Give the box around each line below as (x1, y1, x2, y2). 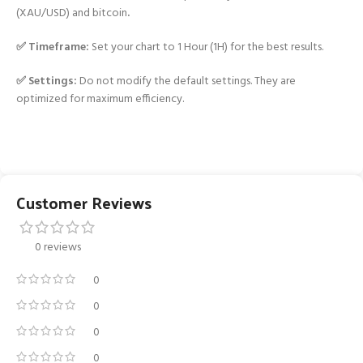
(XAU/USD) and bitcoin (16, 3, 127, 23)
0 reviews (35, 237, 81, 257)
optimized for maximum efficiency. (16, 89, 184, 109)
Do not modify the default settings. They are (79, 71, 296, 91)
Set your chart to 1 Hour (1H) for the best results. (89, 37, 323, 57)
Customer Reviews (16, 187, 152, 217)
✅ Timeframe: (16, 37, 89, 57)
